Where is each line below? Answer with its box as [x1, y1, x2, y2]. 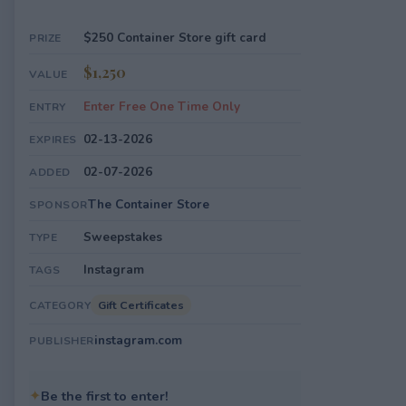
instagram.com [93, 332, 182, 349]
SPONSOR [29, 198, 88, 212]
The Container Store [87, 196, 209, 213]
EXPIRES [29, 132, 77, 147]
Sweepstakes [83, 228, 162, 246]
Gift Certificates [98, 297, 184, 313]
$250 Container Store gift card [83, 29, 266, 46]
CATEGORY [29, 298, 91, 313]
